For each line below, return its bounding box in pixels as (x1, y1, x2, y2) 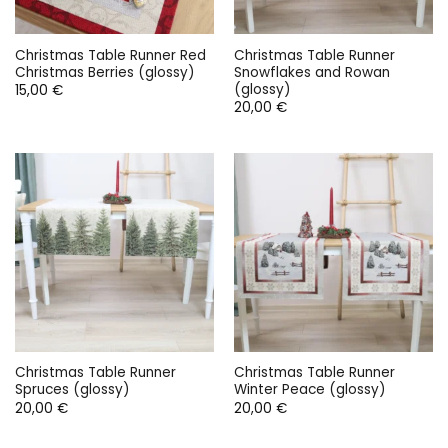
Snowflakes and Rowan (233, 62, 390, 82)
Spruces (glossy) (14, 380, 130, 400)
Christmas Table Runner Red (14, 45, 206, 65)
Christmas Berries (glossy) (14, 62, 195, 82)
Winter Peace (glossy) (233, 380, 386, 400)
